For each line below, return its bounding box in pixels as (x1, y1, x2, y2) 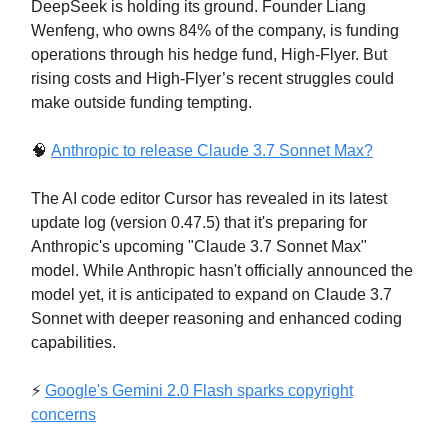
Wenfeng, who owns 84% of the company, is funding (31, 21, 399, 39)
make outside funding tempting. (31, 93, 252, 111)
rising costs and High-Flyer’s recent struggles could (31, 69, 394, 87)
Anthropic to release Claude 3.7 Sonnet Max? (51, 141, 373, 159)
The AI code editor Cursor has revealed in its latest (31, 189, 387, 207)
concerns (31, 405, 96, 423)
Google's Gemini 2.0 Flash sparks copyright (45, 381, 353, 399)
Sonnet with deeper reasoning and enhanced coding (31, 309, 402, 327)
